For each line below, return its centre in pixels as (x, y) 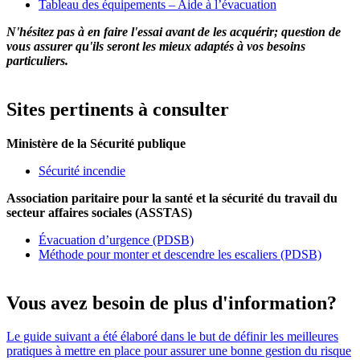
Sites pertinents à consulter (118, 109)
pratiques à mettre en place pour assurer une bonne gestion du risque (179, 351)
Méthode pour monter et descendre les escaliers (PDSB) (180, 254)
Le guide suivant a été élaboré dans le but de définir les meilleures (172, 337)
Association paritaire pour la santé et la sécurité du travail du (172, 198)
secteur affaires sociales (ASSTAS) (99, 212)
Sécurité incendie (82, 170)
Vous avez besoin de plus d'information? (172, 303)
